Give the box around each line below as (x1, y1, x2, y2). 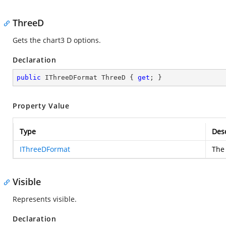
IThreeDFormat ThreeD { (41, 74, 138, 81)
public (17, 74, 41, 81)
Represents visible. (13, 194, 77, 204)
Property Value (13, 101, 70, 110)
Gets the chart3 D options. (13, 35, 101, 45)
